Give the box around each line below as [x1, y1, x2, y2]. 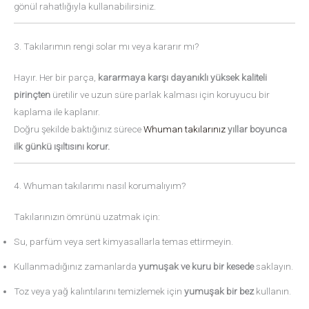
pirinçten [14, 88, 50, 100]
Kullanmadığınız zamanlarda [14, 261, 139, 272]
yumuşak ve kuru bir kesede [139, 261, 254, 272]
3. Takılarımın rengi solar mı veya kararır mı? [14, 40, 199, 52]
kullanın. [254, 286, 291, 297]
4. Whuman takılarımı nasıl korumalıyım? [14, 180, 186, 192]
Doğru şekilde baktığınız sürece [14, 123, 143, 134]
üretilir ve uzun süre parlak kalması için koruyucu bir [50, 88, 270, 100]
